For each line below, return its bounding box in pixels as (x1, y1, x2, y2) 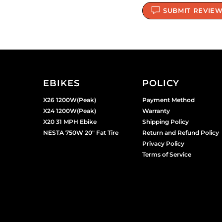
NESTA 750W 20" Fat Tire (43, 129, 118, 137)
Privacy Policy (142, 140, 184, 148)
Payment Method (142, 96, 195, 104)
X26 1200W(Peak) (43, 96, 96, 104)
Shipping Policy (142, 118, 189, 126)
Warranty (142, 107, 170, 115)
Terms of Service (142, 151, 191, 159)
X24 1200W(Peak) (43, 107, 96, 115)
